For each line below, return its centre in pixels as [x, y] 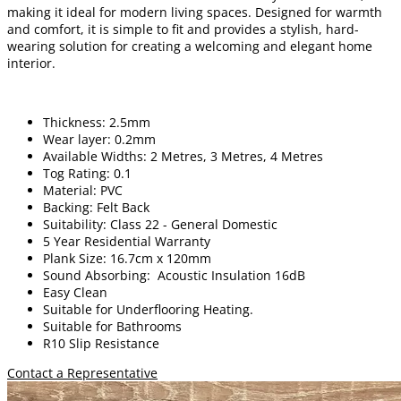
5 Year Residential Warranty [127, 241]
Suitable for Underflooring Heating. [148, 309]
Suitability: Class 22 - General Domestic [160, 224]
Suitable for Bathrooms [112, 326]
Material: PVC [83, 190]
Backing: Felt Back [96, 207]
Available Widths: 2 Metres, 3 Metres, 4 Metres [183, 156]
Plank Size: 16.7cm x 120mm [127, 258]
